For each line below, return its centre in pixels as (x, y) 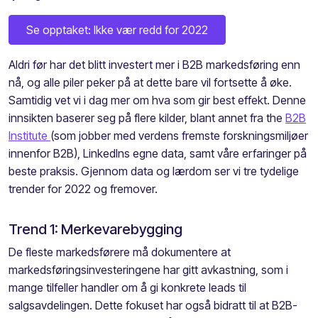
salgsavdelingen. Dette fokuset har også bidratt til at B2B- (153, 305)
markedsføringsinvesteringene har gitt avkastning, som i (148, 269)
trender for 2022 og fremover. (83, 188)
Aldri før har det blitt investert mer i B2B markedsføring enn (154, 64)
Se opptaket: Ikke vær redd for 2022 (117, 29)
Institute (29, 135)
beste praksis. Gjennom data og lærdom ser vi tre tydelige (154, 171)
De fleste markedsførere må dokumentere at (120, 252)
